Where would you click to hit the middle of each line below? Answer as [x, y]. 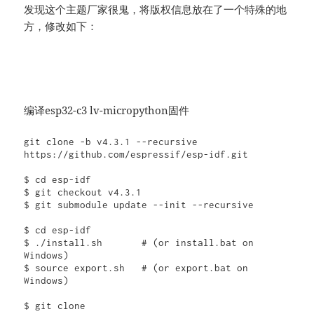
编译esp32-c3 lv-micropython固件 [107, 110]
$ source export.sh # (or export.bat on [136, 267]
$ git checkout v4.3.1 [83, 192]
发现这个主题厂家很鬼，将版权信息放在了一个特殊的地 [156, 9]
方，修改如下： [61, 26]
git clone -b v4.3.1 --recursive [111, 141]
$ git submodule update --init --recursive [139, 204]
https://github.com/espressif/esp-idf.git [136, 154]
